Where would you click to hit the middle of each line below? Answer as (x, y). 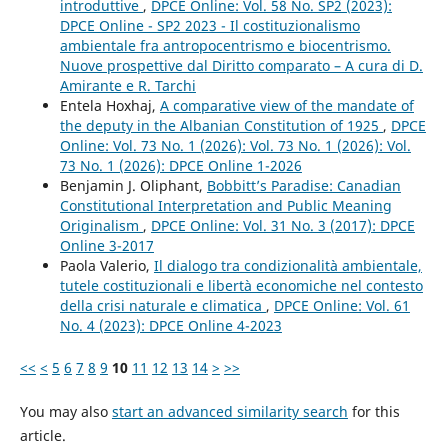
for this (373, 412)
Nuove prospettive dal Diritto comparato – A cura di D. (241, 66)
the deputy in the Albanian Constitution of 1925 (221, 126)
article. (42, 436)
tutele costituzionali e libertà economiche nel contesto (241, 286)
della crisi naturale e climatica (162, 306)
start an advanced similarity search (229, 412)
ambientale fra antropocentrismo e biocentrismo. (225, 46)
